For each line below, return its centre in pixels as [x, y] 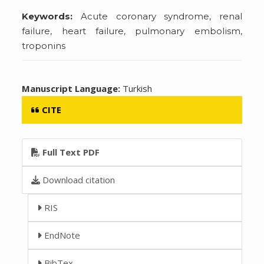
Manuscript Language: [72, 88]
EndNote [61, 235]
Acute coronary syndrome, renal [157, 16]
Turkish [138, 88]
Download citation [78, 179]
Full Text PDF [70, 152]
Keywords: [47, 16]
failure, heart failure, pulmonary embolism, [132, 31]
